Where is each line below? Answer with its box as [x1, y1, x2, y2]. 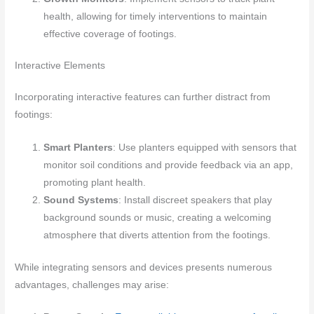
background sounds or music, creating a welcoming [43, 212, 272, 224]
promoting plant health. [43, 177, 146, 189]
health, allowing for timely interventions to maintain [43, 11, 268, 22]
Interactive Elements [15, 60, 106, 71]
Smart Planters [43, 142, 114, 153]
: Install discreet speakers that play [118, 195, 273, 206]
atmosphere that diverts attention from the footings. [43, 230, 271, 241]
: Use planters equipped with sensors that [113, 142, 297, 153]
